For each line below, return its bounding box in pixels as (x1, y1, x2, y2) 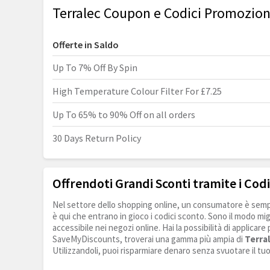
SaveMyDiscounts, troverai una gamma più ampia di (52, 233, 245, 245)
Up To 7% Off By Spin (52, 61, 137, 74)
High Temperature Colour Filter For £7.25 (52, 85, 222, 98)
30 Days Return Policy (52, 132, 141, 145)
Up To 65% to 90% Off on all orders (52, 108, 195, 121)
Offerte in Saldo (52, 39, 119, 51)
